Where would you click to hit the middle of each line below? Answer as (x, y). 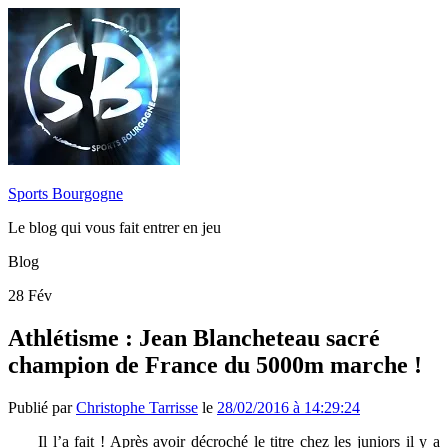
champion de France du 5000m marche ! (215, 364)
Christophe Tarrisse (137, 407)
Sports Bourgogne (65, 193)
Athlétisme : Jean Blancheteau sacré (194, 337)
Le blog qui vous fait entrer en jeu (114, 227)
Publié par (42, 407)
